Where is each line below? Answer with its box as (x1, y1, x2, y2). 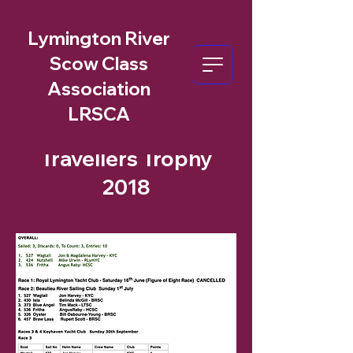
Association (46, 77, 150, 100)
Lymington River (27, 27, 170, 50)
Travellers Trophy (40, 146, 212, 172)
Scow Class (49, 52, 148, 75)
